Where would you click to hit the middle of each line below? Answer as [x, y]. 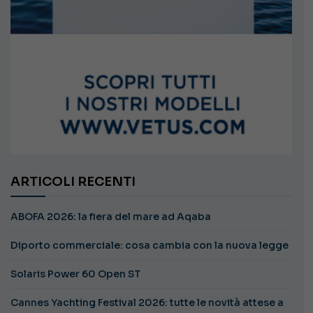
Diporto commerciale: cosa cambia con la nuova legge [150, 245]
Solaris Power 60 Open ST [75, 274]
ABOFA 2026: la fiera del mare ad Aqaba [111, 216]
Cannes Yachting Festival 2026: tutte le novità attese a [147, 302]
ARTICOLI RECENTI [78, 181]
